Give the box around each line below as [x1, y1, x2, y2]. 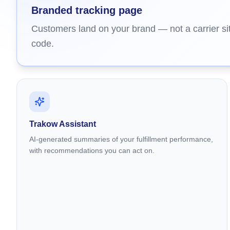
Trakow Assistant [29, 119, 96, 128]
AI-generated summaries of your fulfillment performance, [29, 135, 213, 143]
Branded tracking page [31, 4, 142, 16]
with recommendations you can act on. [29, 146, 155, 155]
